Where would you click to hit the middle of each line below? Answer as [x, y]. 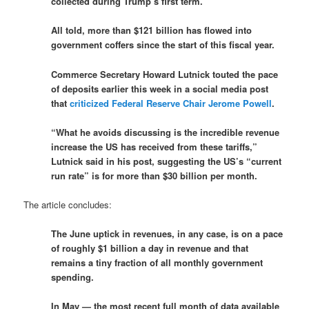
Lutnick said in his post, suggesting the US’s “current [167, 161]
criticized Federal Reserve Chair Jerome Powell [171, 103]
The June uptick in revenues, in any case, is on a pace [167, 233]
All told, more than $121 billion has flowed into [152, 30]
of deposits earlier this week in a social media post [160, 88]
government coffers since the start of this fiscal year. [163, 45]
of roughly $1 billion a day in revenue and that [150, 248]
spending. [73, 277]
